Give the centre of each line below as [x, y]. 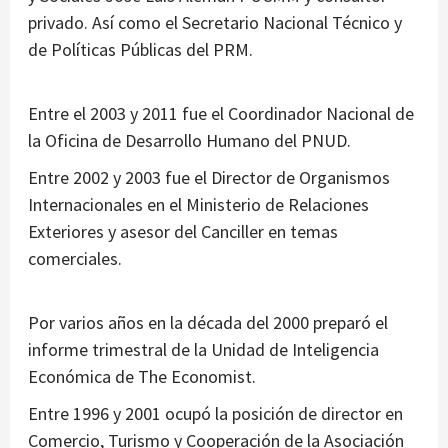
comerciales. [75, 259]
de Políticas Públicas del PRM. [140, 50]
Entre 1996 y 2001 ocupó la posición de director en [215, 414]
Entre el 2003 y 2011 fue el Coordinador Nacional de [221, 114]
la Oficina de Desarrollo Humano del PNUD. [189, 141]
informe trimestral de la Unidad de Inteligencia [203, 350]
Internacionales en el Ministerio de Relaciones [198, 205]
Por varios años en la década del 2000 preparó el [208, 323]
